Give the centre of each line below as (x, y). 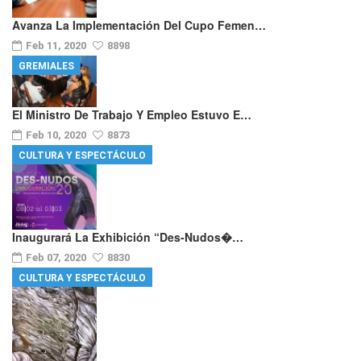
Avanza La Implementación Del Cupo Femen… (139, 25)
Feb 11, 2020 (57, 46)
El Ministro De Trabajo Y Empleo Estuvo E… (132, 115)
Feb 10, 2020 (57, 135)
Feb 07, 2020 (57, 258)
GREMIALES (46, 66)
